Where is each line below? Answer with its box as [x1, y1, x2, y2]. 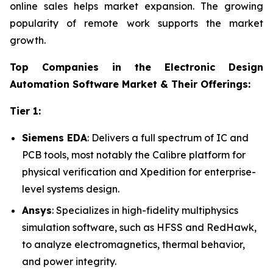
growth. [10, 34, 46, 47]
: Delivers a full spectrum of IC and [87, 132, 249, 144]
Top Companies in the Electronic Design [10, 61, 263, 74]
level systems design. [22, 183, 119, 196]
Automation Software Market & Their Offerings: [10, 78, 250, 91]
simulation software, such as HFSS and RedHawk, [22, 221, 257, 233]
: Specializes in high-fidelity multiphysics [52, 204, 238, 216]
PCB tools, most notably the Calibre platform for [22, 149, 246, 161]
